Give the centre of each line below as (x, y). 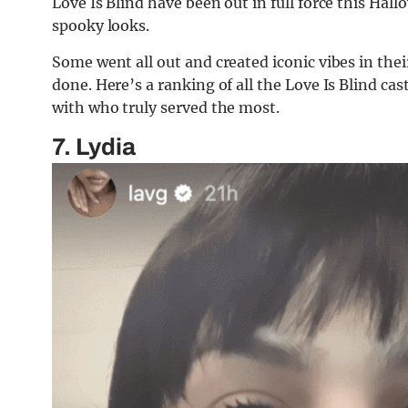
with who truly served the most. (166, 108)
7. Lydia (94, 147)
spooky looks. (101, 26)
